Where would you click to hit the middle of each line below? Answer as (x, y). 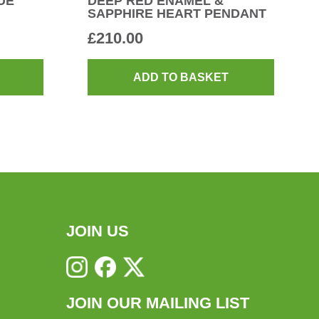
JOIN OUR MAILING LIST (157, 303)
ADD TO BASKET (181, 78)
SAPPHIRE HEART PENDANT (177, 13)
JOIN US (97, 231)
